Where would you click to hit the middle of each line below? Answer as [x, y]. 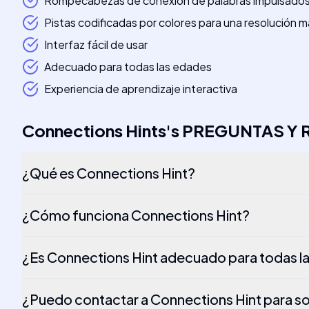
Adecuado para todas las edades [128, 67]
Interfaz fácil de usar [96, 44]
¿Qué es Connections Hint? [109, 173]
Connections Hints [94, 130]
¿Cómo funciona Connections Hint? [136, 215]
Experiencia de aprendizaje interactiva [141, 89]
